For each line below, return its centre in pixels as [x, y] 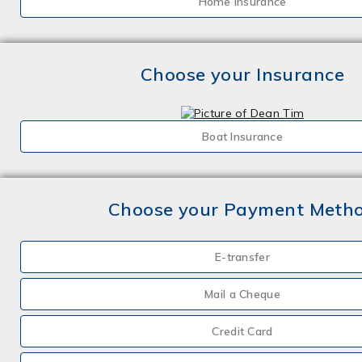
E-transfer [242, 257]
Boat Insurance [242, 137]
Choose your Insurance [242, 74]
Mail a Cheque [242, 294]
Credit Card [242, 331]
